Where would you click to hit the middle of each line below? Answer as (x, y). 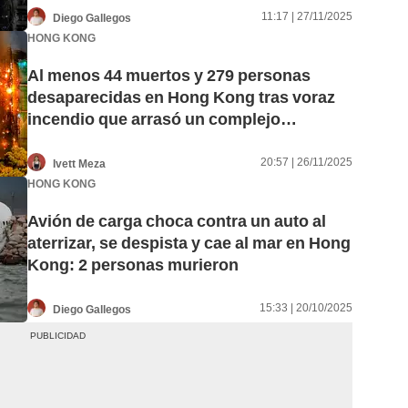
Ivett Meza (79, 163)
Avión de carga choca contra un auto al (177, 221)
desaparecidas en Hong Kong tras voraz (181, 97)
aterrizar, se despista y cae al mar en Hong (189, 243)
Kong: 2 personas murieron (133, 265)
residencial (70, 141)
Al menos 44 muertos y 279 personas (169, 76)
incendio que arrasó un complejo (154, 119)
